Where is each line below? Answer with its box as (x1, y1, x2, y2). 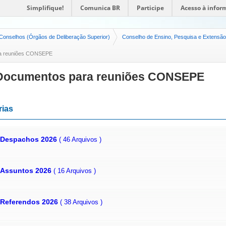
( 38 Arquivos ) (60, 198, 102, 206)
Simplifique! (27, 4, 64, 12)
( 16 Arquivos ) (53, 166, 96, 175)
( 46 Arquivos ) (59, 135, 101, 143)
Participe (137, 4, 164, 12)
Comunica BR (80, 4, 120, 12)
